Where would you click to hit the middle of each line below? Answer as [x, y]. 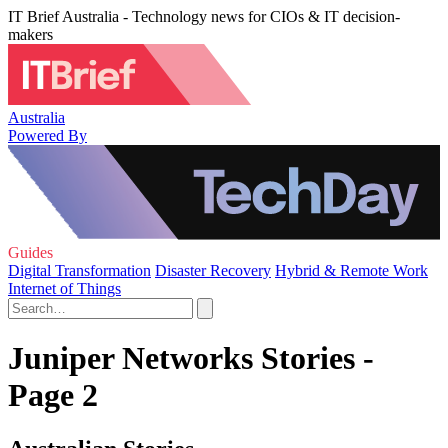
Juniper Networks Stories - [191, 358]
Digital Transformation [79, 270]
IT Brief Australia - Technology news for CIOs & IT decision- [204, 16]
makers [30, 34]
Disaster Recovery [213, 270]
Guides [30, 252]
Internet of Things [64, 288]
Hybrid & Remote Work [351, 270]
